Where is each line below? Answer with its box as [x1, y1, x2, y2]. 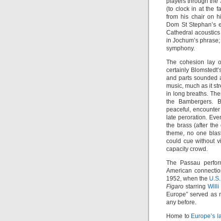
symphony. [166, 45, 195, 52]
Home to [166, 213, 191, 220]
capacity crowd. [166, 146, 208, 152]
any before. [166, 199, 196, 206]
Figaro [166, 183, 184, 190]
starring [184, 183, 208, 190]
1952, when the [166, 175, 210, 182]
